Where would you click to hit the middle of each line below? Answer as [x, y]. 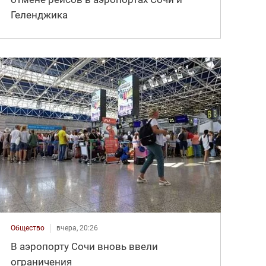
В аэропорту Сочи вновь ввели [85, 247]
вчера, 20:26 [77, 228]
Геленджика [39, 15]
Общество [28, 228]
